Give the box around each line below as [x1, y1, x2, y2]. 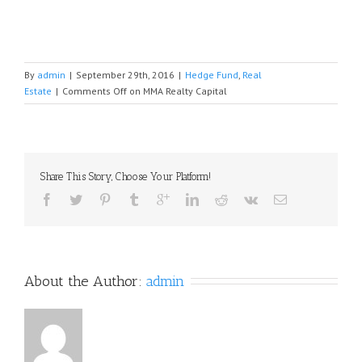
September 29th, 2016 [76, 69, 175, 82]
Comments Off [62, 85, 127, 98]
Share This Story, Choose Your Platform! [40, 170, 211, 183]
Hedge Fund [185, 69, 238, 82]
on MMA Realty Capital [127, 85, 227, 98]
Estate [24, 85, 52, 98]
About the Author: [24, 272, 146, 291]
